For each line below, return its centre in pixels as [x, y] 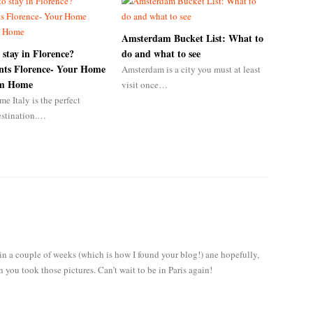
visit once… [144, 85]
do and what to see [161, 53]
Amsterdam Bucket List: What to [192, 38]
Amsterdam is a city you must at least [191, 69]
